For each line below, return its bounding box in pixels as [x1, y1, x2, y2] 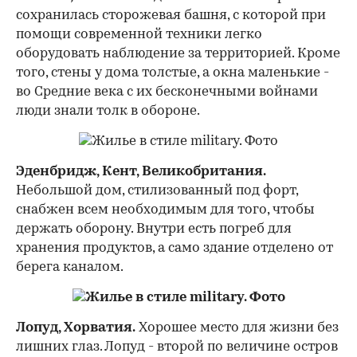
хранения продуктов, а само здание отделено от [16, 241, 333, 255]
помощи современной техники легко [16, 27, 262, 41]
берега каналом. [16, 260, 124, 274]
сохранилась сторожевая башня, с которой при [16, 8, 326, 22]
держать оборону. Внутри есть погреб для [16, 222, 292, 236]
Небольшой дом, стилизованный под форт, [16, 183, 298, 198]
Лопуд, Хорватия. [16, 320, 135, 335]
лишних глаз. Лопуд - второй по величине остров [16, 339, 338, 354]
